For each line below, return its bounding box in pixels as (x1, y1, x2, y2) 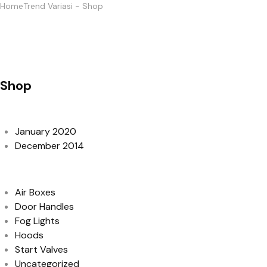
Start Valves (15, 243, 68, 256)
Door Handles (15, 200, 74, 213)
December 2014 (15, 139, 84, 152)
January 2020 (15, 125, 76, 138)
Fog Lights (15, 215, 60, 227)
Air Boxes (15, 186, 55, 198)
